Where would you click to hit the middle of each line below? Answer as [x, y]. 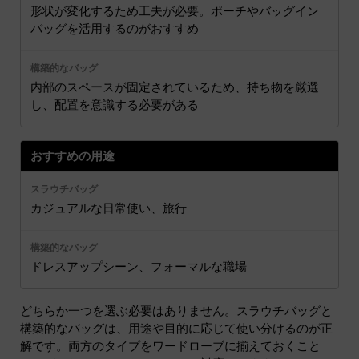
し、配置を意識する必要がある [115, 105]
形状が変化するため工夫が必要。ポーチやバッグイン [175, 11]
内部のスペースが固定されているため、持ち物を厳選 [175, 87]
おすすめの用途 [73, 156]
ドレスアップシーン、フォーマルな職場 [139, 266]
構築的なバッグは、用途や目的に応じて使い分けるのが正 [176, 328]
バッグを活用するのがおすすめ [115, 28]
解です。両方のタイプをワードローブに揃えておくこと [170, 346]
